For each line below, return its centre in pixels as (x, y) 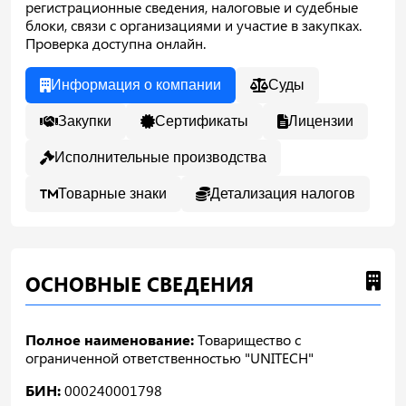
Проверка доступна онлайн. (116, 43)
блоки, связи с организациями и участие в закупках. (193, 24)
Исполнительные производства (160, 157)
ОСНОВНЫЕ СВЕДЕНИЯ (140, 283)
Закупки (85, 121)
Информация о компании (136, 84)
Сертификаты (202, 121)
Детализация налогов (283, 193)
